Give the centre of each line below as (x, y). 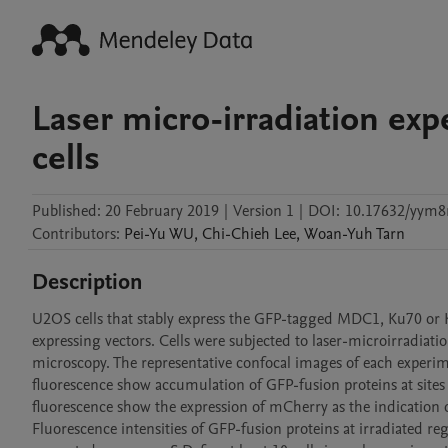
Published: (66, 211)
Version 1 (263, 211)
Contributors (74, 234)
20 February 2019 (162, 211)
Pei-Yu (145, 234)
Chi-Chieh (236, 234)
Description (87, 282)
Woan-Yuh (338, 234)
